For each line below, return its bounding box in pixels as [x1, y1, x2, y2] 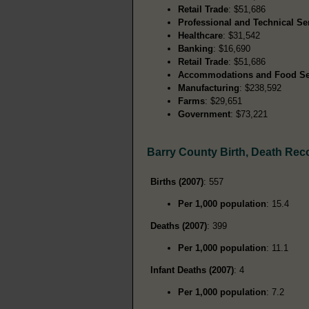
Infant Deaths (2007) [150, 264, 234, 275]
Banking [178, 43, 213, 54]
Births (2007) [150, 176, 203, 187]
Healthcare [178, 30, 223, 41]
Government [178, 108, 230, 119]
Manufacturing [178, 82, 239, 93]
